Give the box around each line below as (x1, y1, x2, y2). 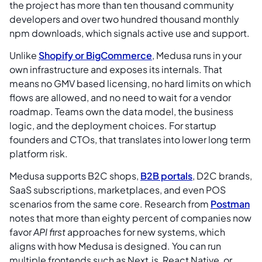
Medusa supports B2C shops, (9, 170, 140, 182)
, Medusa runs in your (152, 49, 242, 61)
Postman (211, 198, 250, 211)
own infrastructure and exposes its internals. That (9, 63, 222, 75)
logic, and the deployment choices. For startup (9, 119, 216, 132)
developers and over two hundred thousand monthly (9, 12, 239, 25)
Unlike (9, 49, 39, 61)
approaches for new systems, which (65, 226, 225, 239)
